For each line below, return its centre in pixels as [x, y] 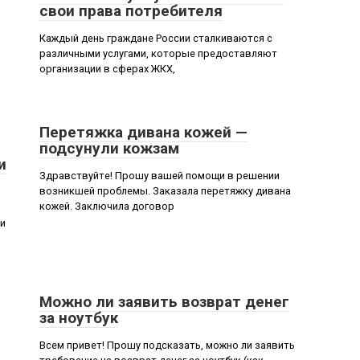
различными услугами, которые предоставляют [158, 53]
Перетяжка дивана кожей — [143, 132]
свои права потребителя [131, 11]
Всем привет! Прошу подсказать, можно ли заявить [167, 345]
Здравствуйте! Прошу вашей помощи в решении [160, 176]
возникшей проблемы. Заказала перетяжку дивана [165, 191]
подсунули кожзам [109, 148]
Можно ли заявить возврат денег [164, 302]
